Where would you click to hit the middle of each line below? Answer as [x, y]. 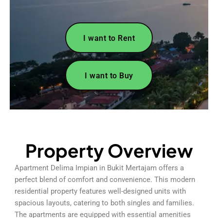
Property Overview [109, 150]
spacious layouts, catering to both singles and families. [104, 203]
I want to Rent [109, 38]
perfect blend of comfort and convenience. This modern [105, 179]
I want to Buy [109, 75]
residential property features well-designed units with [100, 191]
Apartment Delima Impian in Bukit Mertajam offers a [99, 168]
